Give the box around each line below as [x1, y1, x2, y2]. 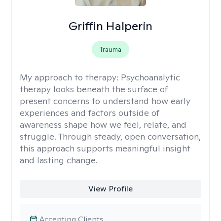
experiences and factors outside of [20, 107, 159, 118]
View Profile [88, 184, 133, 194]
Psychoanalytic [121, 72, 180, 83]
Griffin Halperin [68, 18, 152, 34]
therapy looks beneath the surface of [20, 83, 168, 95]
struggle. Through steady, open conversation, [20, 131, 201, 142]
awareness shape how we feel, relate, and [20, 119, 186, 130]
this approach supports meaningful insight [20, 143, 190, 154]
